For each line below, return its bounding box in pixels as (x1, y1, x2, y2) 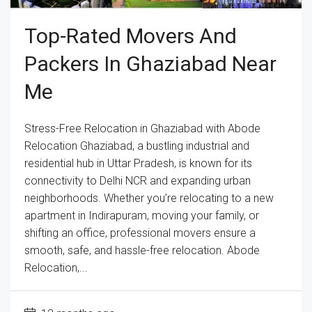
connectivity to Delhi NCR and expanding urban (24, 173, 251, 187)
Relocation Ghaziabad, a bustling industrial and (24, 139, 249, 153)
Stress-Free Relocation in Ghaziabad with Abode (24, 121, 260, 135)
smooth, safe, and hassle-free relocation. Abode (24, 243, 260, 257)
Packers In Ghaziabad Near (24, 51, 276, 76)
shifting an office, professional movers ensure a (24, 226, 256, 240)
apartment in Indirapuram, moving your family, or (24, 208, 259, 222)
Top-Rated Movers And (24, 23, 237, 48)
